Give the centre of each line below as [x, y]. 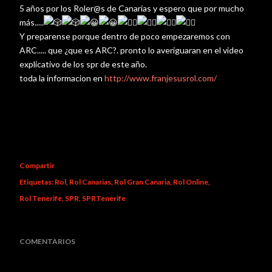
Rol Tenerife [41, 199]
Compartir [37, 166]
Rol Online [191, 182]
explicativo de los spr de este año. [83, 64]
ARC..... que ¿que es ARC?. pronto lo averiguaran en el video [131, 50]
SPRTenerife [104, 199]
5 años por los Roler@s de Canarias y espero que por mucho [132, 8]
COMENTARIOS [47, 242]
